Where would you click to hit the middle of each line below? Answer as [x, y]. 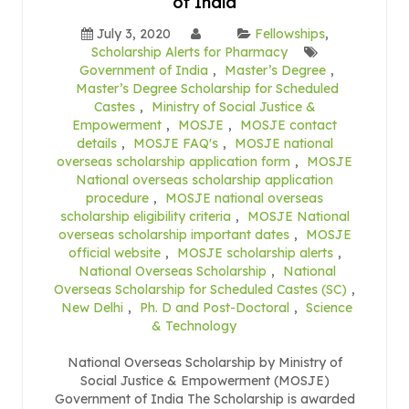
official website [114, 252]
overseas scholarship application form [173, 161]
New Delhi [92, 307]
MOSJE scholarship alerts [255, 252]
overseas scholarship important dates [173, 234]
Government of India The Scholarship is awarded [204, 399]
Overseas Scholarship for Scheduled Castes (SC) [200, 289]
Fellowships [289, 33]
